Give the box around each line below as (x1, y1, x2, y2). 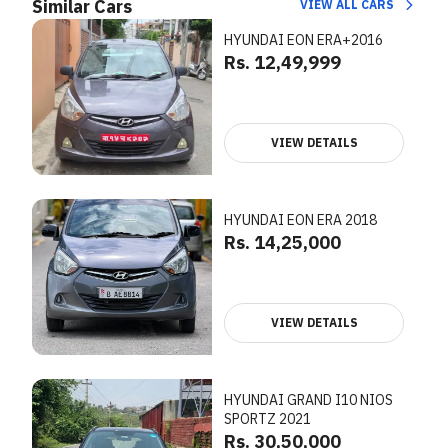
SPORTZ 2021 (224, 410, 311, 428)
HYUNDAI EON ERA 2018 (224, 211, 377, 229)
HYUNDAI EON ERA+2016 (224, 31, 383, 49)
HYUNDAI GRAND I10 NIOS (224, 391, 393, 409)
